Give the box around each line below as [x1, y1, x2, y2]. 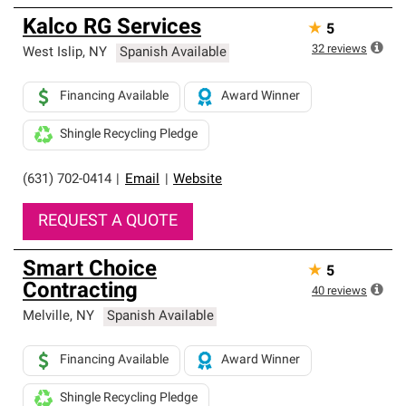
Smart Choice [23, 259, 157, 281]
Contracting [23, 281, 138, 303]
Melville [23, 310, 70, 324]
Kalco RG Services [23, 17, 201, 39]
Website [173, 173, 222, 187]
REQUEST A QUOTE [38, 213, 178, 230]
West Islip [23, 46, 82, 60]
